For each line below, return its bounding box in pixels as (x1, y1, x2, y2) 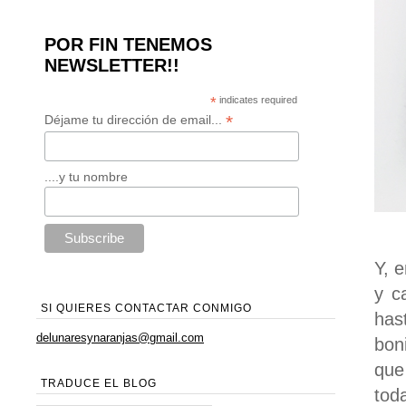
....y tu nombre (44, 169, 128, 184)
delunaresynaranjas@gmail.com (36, 331, 204, 345)
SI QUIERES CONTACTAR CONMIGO (41, 302, 252, 315)
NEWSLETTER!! (44, 55, 179, 75)
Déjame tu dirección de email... (44, 112, 226, 127)
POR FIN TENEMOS (44, 34, 212, 54)
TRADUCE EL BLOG (41, 377, 157, 391)
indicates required (217, 94, 298, 105)
